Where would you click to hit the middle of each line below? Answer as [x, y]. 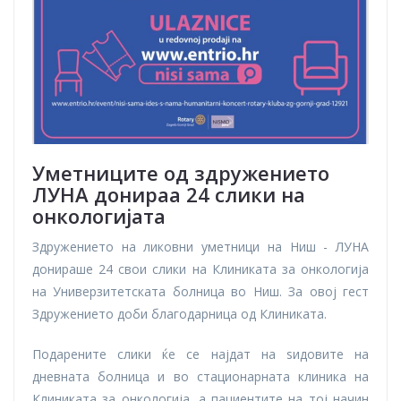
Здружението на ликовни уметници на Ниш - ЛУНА [200, 247]
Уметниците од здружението [181, 173]
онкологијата [99, 216]
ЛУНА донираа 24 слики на [169, 195]
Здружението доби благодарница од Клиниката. [179, 314]
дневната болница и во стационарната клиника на [200, 377]
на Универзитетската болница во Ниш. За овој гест [200, 292]
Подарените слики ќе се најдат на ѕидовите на [200, 354]
